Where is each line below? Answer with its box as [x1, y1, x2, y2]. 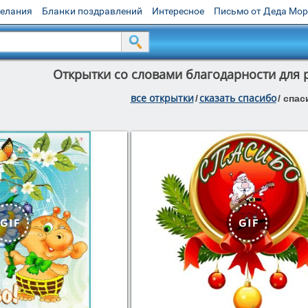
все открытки [130, 91, 194, 104]
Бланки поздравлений [42, 5, 142, 16]
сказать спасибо [199, 91, 276, 104]
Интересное [152, 5, 204, 16]
